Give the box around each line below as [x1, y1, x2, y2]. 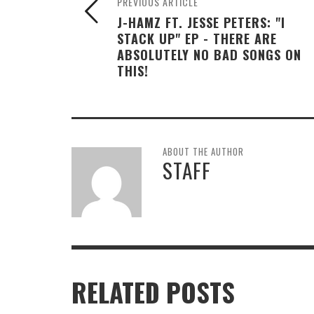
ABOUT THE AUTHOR [163, 144, 244, 158]
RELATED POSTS [71, 273, 235, 311]
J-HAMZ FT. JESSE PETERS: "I [117, 12, 285, 32]
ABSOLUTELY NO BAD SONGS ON [117, 44, 301, 64]
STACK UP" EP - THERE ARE [117, 28, 277, 48]
